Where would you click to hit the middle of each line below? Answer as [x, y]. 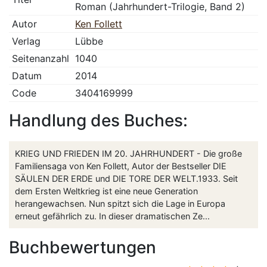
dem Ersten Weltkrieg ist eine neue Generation [106, 191]
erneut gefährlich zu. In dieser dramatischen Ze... [112, 216]
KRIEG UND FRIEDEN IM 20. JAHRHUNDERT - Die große [128, 154]
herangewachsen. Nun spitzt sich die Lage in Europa [120, 204]
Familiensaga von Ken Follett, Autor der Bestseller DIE [121, 166]
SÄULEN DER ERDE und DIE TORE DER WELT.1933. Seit [126, 179]
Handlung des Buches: [98, 121]
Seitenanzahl [41, 59]
